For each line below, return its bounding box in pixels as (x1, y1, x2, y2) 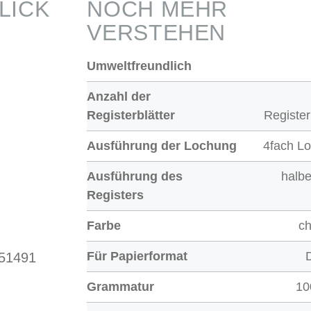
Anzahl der (87, 90, 151, 104)
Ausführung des (87, 169, 183, 184)
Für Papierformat (87, 249, 188, 264)
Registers (87, 188, 144, 203)
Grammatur (87, 280, 155, 294)
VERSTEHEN (87, 20, 226, 46)
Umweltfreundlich (87, 59, 192, 74)
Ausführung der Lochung (87, 139, 237, 153)
